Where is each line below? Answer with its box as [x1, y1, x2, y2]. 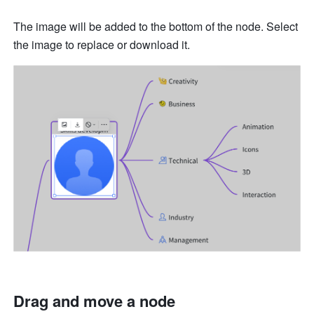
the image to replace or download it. [13, 36, 193, 53]
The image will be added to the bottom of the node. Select [13, 18, 299, 35]
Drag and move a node [13, 289, 176, 312]
